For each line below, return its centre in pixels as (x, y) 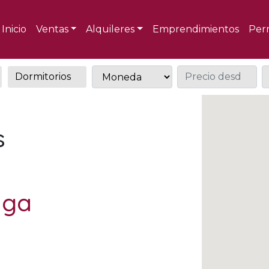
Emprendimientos (196, 29)
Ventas (52, 29)
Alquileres (110, 29)
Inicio (14, 29)
